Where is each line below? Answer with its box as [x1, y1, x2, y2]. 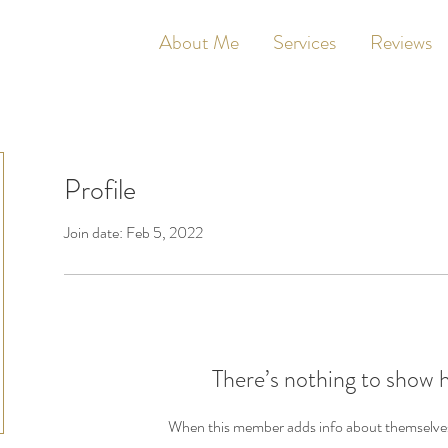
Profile [64, 170, 136, 210]
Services [273, 28, 336, 57]
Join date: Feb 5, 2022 [64, 221, 203, 244]
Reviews [370, 28, 432, 57]
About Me [159, 28, 239, 57]
